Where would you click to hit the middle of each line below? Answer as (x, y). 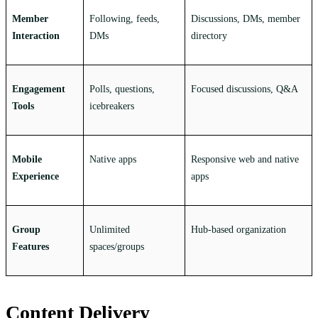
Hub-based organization (238, 230)
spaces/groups (117, 247)
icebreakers (112, 106)
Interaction (36, 36)
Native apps (113, 160)
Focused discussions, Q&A (245, 89)
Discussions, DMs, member (246, 19)
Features (31, 247)
